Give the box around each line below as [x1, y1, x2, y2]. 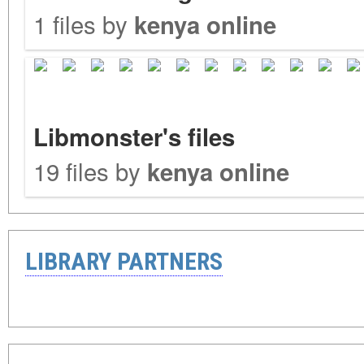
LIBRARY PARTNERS [25, 247, 223, 276]
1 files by [33, 6, 134, 41]
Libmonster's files [33, 119, 235, 154]
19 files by [33, 154, 147, 188]
